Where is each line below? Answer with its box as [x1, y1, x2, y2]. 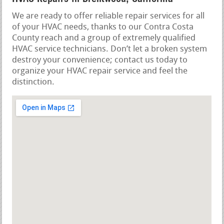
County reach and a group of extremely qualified [12, 33, 196, 42]
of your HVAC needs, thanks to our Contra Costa [12, 22, 194, 31]
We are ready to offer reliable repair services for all [12, 11, 205, 20]
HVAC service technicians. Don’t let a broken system [12, 44, 207, 53]
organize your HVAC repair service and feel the [12, 66, 188, 75]
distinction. [12, 77, 55, 86]
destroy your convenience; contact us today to [12, 55, 188, 64]
